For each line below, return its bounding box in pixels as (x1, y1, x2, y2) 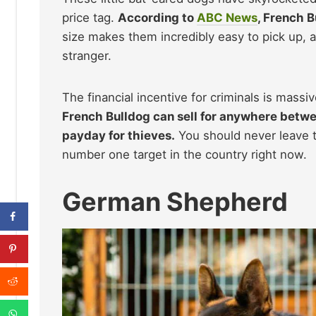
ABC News (197, 10, 257, 25)
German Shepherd (62, 186, 288, 217)
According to (118, 10, 197, 25)
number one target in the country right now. (62, 147, 307, 162)
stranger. (62, 48, 111, 63)
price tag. (62, 10, 118, 25)
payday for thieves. (62, 128, 175, 142)
